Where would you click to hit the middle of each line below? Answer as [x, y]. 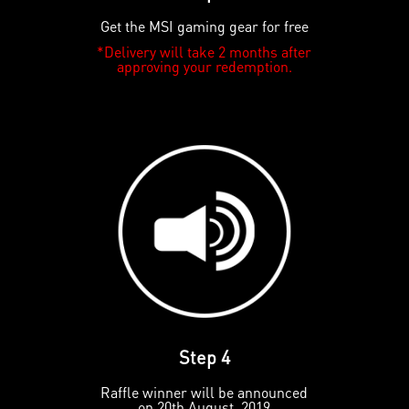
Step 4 [204, 357]
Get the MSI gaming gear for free [204, 26]
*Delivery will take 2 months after [204, 51]
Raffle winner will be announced [204, 393]
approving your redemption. [204, 66]
